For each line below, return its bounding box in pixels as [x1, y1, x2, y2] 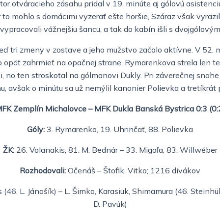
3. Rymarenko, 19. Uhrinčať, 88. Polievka [47, 124, 193, 134]
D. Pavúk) [93, 198, 127, 209]
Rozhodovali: [20, 165, 66, 175]
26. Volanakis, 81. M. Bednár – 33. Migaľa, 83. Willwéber [16, 144, 218, 155]
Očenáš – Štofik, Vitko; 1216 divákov [66, 165, 200, 175]
